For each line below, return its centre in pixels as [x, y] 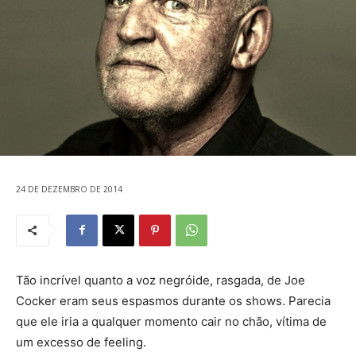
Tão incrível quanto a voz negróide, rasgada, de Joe [161, 280]
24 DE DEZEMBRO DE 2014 [69, 190]
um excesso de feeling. [81, 342]
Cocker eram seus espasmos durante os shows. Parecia [173, 300]
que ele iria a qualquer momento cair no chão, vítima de [171, 321]
